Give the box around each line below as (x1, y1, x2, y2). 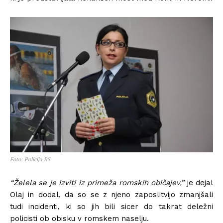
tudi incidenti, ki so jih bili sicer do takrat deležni (10, 202, 213, 212)
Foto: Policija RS (10, 156, 50, 163)
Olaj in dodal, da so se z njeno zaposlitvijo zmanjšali (10, 190, 213, 200)
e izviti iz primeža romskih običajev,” (51, 178, 185, 188)
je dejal (184, 178, 214, 188)
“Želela (10, 178, 39, 188)
